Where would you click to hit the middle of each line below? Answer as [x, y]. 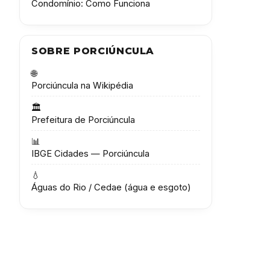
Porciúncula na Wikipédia [83, 86]
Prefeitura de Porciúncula [83, 120]
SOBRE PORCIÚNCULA [93, 51]
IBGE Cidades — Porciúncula [91, 153]
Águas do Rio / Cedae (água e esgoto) [111, 188]
